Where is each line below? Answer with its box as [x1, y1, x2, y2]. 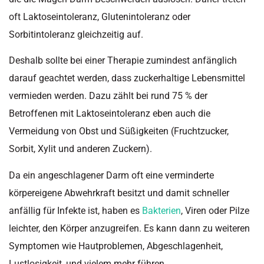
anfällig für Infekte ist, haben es [9, 204, 142, 216]
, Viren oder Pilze [181, 204, 249, 216]
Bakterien [142, 204, 181, 216]
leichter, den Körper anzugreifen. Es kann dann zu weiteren [9, 222, 250, 234]
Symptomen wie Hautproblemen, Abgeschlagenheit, [9, 240, 223, 252]
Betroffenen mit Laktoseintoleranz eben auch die [9, 108, 210, 120]
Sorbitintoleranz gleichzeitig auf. [9, 28, 143, 40]
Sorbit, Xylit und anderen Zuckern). [9, 143, 152, 155]
